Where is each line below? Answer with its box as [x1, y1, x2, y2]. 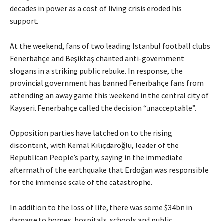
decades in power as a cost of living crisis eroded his [10, 3, 182, 14]
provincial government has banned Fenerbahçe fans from [10, 78, 204, 88]
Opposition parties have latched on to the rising [10, 128, 172, 138]
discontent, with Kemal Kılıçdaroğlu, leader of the [10, 140, 179, 150]
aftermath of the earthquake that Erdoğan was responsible [10, 165, 209, 175]
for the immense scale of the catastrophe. [10, 177, 152, 187]
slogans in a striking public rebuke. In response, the [10, 66, 183, 76]
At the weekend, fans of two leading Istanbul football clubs [10, 41, 210, 51]
